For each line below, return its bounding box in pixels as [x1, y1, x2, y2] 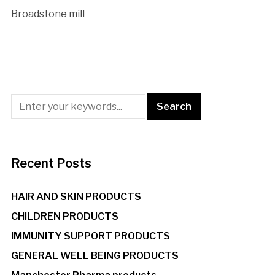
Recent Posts [10, 156, 91, 171]
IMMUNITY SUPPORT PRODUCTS [10, 230, 170, 242]
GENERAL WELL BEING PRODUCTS [10, 250, 179, 262]
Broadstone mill [10, 8, 85, 20]
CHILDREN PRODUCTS [10, 211, 118, 223]
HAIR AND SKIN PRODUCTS [10, 191, 141, 203]
